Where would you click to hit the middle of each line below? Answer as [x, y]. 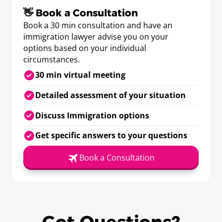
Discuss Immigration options [92, 115]
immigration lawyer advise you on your [96, 37]
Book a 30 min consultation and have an [98, 26]
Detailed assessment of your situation [110, 95]
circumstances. [52, 60]
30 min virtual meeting [80, 75]
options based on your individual [85, 48]
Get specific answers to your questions [111, 136]
